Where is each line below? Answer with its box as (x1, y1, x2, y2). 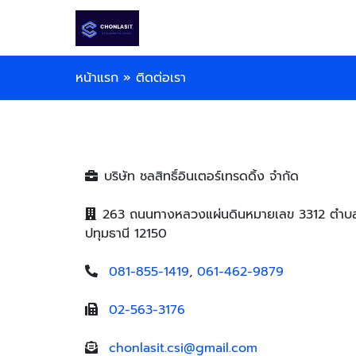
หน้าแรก (75, 68, 118, 87)
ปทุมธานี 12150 (85, 224, 167, 243)
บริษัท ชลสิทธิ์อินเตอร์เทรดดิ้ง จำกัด (104, 167, 299, 186)
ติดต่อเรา (136, 68, 186, 87)
